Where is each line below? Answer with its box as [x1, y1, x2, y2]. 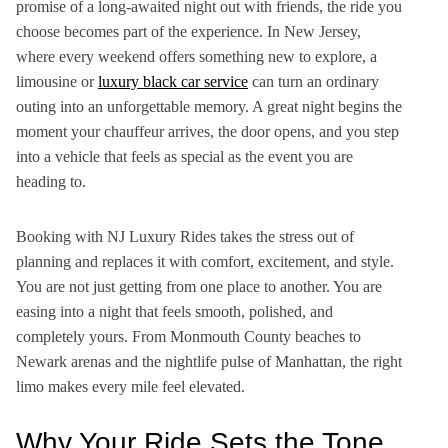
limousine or [16, 73, 98, 90]
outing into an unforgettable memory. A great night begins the [16, 98, 402, 115]
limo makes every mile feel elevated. [16, 378, 245, 395]
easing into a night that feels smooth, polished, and [16, 303, 333, 320]
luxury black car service [98, 73, 248, 90]
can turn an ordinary [248, 73, 379, 90]
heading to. [16, 173, 86, 190]
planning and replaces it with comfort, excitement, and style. [16, 253, 394, 270]
